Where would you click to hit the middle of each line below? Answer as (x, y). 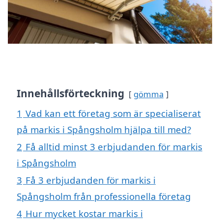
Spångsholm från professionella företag (104, 196)
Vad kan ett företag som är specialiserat (113, 113)
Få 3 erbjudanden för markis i (91, 180)
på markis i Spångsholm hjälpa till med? (104, 130)
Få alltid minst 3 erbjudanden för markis (114, 147)
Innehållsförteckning (70, 94)
